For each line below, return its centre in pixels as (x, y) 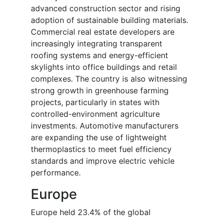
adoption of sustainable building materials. (109, 20)
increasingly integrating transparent (97, 44)
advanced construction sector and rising (106, 9)
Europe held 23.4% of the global (91, 212)
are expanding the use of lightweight (99, 138)
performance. (56, 173)
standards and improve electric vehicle (103, 161)
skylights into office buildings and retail (104, 67)
